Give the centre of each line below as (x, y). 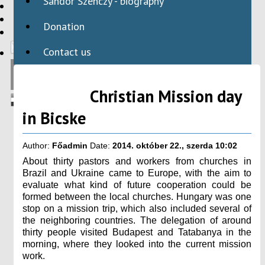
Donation (64, 26)
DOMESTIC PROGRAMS (69, 19)
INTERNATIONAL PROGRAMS (82, 32)
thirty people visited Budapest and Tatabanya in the (137, 232)
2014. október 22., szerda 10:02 (175, 145)
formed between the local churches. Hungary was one (137, 196)
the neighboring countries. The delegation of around (137, 220)
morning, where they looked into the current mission (137, 244)
